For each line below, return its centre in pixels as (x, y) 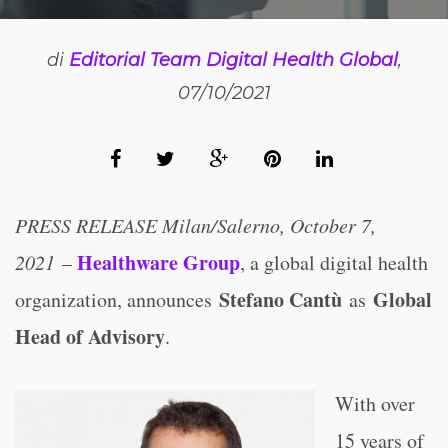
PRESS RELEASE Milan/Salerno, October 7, (195, 225)
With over (375, 403)
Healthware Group (158, 262)
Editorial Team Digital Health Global (233, 60)
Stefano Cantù (280, 299)
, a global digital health (334, 262)
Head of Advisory (90, 336)
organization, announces (117, 299)
